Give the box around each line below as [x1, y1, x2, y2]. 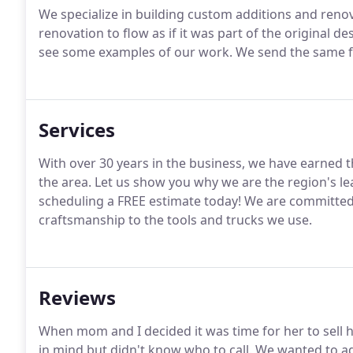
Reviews [39, 284, 116, 310]
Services [39, 117, 115, 143]
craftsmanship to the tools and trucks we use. [39, 211, 312, 229]
